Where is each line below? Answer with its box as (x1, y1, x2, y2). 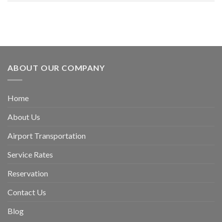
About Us (7, 111, 40, 121)
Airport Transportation (7, 130, 86, 140)
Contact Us (7, 187, 46, 197)
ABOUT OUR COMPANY (7, 62, 105, 72)
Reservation (7, 168, 48, 178)
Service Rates (7, 149, 53, 159)
